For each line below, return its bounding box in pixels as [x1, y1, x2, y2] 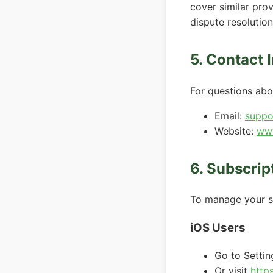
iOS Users [190, 221, 246, 235]
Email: [214, 109, 245, 122]
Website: [214, 124, 257, 137]
